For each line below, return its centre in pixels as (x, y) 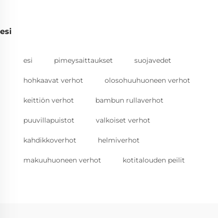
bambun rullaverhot (129, 100)
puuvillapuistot (49, 120)
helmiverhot (119, 140)
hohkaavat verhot (53, 81)
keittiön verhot (49, 100)
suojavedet (153, 61)
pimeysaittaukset (83, 61)
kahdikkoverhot (50, 140)
